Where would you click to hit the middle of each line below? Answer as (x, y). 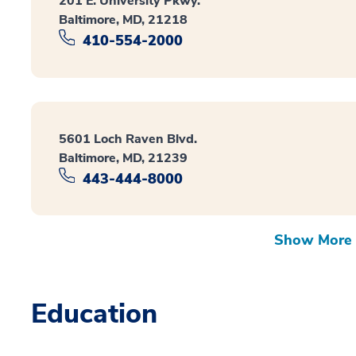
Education (94, 314)
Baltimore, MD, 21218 (123, 20)
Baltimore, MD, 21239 (123, 158)
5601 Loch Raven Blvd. (128, 139)
